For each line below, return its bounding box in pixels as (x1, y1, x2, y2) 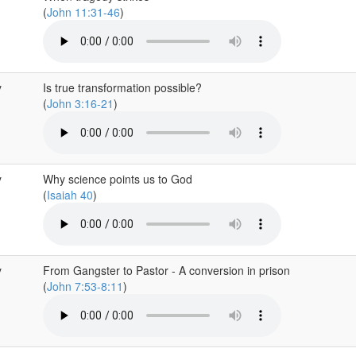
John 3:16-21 (46, 95, 114, 111)
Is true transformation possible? (42, 79, 202, 95)
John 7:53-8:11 (46, 278, 123, 294)
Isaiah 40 (46, 187, 93, 203)
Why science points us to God (42, 171, 192, 187)
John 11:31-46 (46, 4, 120, 20)
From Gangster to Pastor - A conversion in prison (42, 262, 290, 278)
